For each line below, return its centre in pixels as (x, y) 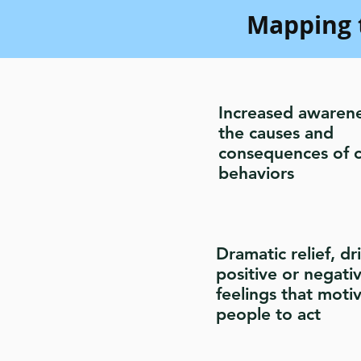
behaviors (256, 173)
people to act (268, 314)
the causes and (276, 133)
